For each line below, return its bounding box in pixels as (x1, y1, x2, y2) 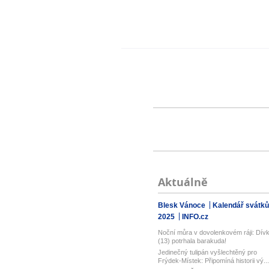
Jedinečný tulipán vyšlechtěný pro (157, 249, 257, 256)
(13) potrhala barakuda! (157, 237, 226, 244)
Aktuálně (157, 175, 208, 190)
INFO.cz (181, 213, 208, 221)
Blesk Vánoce (157, 201, 207, 210)
